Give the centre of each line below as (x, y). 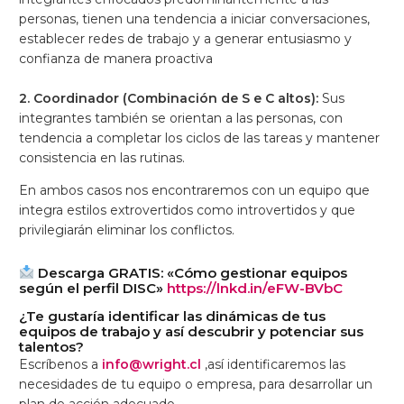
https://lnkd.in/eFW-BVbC (255, 288)
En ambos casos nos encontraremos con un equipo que (194, 190)
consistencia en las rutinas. (102, 157)
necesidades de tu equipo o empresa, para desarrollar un (196, 384)
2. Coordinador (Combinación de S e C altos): (170, 98)
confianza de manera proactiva (116, 58)
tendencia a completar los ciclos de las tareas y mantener (199, 138)
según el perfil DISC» (91, 288)
